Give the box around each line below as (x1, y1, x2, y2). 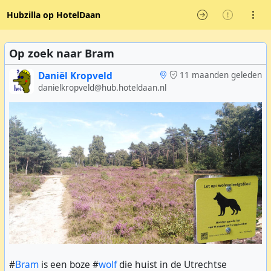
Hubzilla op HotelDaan (6, 9, 100, 21)
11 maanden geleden (180, 70, 262, 80)
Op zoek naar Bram (9, 46, 114, 60)
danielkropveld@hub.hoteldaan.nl (38, 82, 166, 93)
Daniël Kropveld (38, 70, 113, 82)
